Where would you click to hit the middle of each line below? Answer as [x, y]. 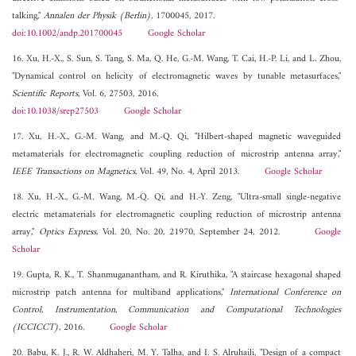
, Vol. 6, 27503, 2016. [118, 95]
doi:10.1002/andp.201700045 [67, 34]
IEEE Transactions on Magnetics [74, 172]
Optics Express [68, 233]
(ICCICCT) [35, 328]
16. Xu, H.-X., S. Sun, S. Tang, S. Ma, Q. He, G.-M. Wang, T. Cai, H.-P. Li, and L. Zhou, [177, 60]
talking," [28, 17]
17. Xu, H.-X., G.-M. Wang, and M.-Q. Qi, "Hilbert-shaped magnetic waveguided [177, 137]
